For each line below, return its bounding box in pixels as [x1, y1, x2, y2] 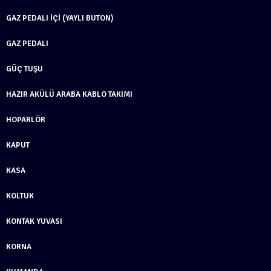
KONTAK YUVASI [6, 216, 62, 226]
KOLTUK [6, 191, 34, 201]
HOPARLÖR [6, 114, 45, 125]
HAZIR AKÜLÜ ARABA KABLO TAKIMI [6, 89, 132, 99]
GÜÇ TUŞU [6, 64, 43, 74]
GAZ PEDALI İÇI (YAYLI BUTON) [6, 13, 114, 23]
